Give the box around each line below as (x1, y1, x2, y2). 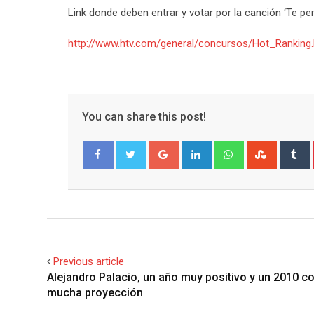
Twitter (127, 177, 155, 189)
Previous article (53, 255, 124, 268)
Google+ (176, 142, 216, 155)
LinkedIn (209, 142, 247, 155)
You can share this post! (82, 110, 206, 123)
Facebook (95, 177, 132, 189)
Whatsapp (241, 142, 288, 155)
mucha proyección (47, 286, 143, 299)
